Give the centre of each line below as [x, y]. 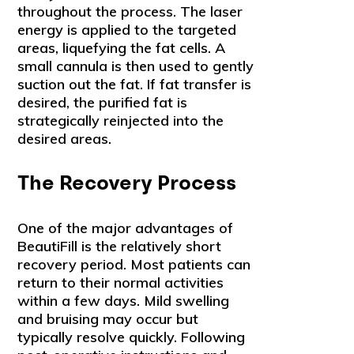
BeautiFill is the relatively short [120, 246]
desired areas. [65, 138]
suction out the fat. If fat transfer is [135, 84]
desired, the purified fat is [103, 102]
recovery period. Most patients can [134, 264]
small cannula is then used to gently [136, 66]
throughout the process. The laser [130, 11]
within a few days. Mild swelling [124, 300]
